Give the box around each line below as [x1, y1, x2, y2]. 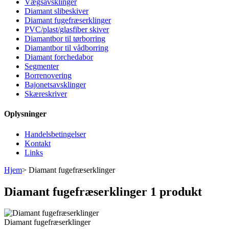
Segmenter [25, 62, 59, 71]
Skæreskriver [25, 89, 67, 99]
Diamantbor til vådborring [25, 43, 108, 53]
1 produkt [150, 185, 202, 198]
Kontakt [25, 139, 51, 148]
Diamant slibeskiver [25, 7, 88, 16]
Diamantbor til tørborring [25, 34, 105, 43]
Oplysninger [4, 109, 47, 119]
